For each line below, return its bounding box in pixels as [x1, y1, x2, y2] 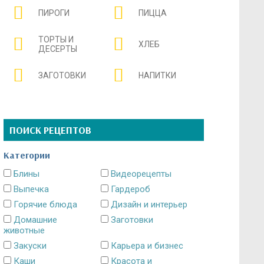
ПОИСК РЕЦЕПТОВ [9, 123, 91, 136]
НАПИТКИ [138, 71, 176, 81]
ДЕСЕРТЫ [38, 44, 77, 54]
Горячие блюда [11, 199, 77, 210]
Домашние [11, 214, 57, 225]
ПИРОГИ [38, 8, 70, 18]
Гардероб [108, 183, 150, 194]
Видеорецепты [108, 168, 171, 179]
